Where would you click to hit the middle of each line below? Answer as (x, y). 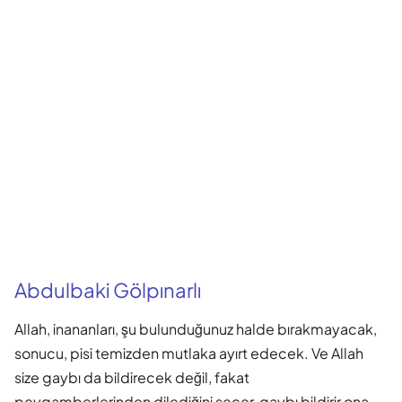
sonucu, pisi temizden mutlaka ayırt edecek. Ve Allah (189, 353)
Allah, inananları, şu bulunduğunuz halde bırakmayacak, (196, 328)
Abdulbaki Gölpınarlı (108, 289)
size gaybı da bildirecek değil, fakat (132, 377)
